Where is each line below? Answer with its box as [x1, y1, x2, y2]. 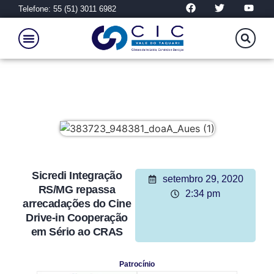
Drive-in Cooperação [26, 212, 128, 224]
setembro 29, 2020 [162, 174, 243, 185]
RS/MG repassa [38, 183, 116, 196]
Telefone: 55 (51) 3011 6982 [18, 4, 116, 14]
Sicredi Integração [32, 169, 122, 182]
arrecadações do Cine [23, 198, 131, 210]
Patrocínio [119, 260, 155, 269]
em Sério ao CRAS [31, 226, 123, 239]
